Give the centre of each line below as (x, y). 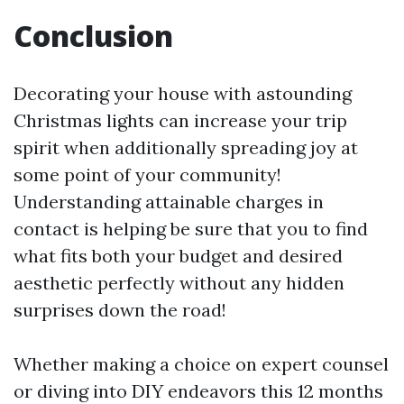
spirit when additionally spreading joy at (186, 147)
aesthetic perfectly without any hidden (179, 282)
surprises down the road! (120, 309)
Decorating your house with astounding (183, 93)
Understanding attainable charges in (169, 201)
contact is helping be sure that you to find (191, 228)
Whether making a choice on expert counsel (201, 363)
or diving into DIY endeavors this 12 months (198, 390)
